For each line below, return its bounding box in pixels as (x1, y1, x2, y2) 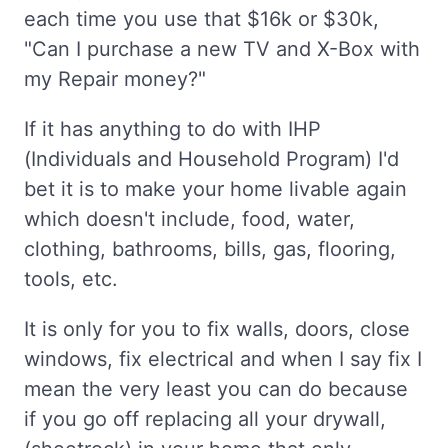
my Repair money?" (24, 67, 206, 91)
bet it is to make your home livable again (24, 177, 407, 201)
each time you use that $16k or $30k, (24, 7, 379, 31)
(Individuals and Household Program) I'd (24, 147, 399, 171)
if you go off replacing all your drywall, (24, 407, 386, 431)
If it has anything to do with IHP (24, 117, 321, 141)
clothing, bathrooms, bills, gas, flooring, (24, 237, 396, 261)
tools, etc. (24, 267, 118, 291)
